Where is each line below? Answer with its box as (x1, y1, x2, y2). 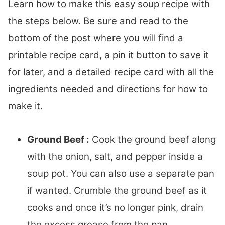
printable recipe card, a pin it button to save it (8, 49, 209, 61)
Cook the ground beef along (89, 134, 216, 146)
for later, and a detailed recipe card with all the (8, 66, 214, 78)
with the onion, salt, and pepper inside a (27, 151, 203, 163)
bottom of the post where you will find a (8, 32, 183, 44)
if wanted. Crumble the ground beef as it (27, 185, 207, 197)
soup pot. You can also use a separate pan (27, 168, 214, 180)
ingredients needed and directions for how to (8, 83, 208, 95)
